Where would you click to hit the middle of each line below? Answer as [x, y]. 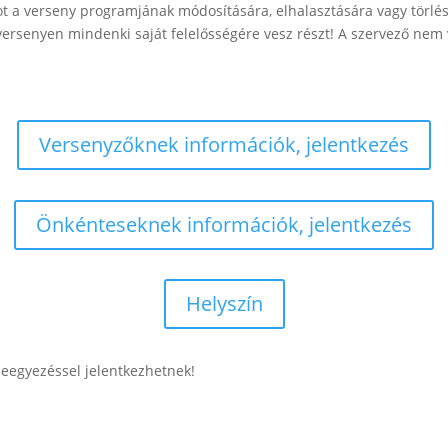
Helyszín [224, 304]
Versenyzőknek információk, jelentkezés [224, 145]
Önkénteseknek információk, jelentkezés [224, 224]
